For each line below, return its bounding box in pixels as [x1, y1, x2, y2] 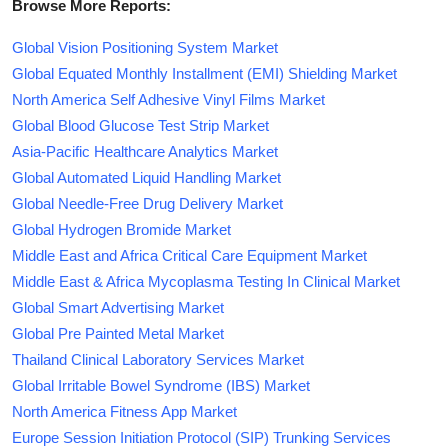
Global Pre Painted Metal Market [12, 324, 224, 342]
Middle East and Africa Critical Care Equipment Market [12, 246, 367, 264]
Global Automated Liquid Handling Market [12, 168, 281, 186]
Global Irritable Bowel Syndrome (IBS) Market [12, 376, 310, 394]
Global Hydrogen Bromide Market [12, 220, 231, 238]
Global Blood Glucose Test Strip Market [12, 116, 269, 134]
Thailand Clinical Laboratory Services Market [12, 350, 304, 368]
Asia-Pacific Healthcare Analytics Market [12, 142, 278, 160]
